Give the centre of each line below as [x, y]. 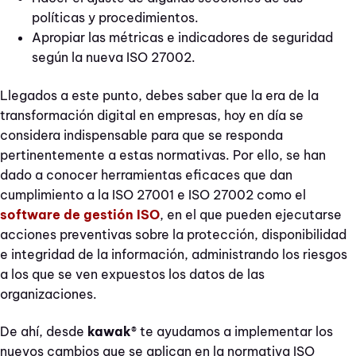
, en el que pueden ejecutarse [251, 214]
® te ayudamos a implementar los [232, 332]
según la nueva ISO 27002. [114, 58]
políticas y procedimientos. [115, 18]
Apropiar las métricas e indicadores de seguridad [182, 38]
